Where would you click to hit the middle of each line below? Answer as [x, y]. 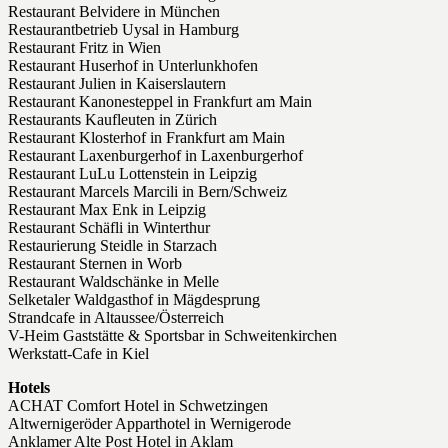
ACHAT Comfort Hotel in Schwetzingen [138, 406]
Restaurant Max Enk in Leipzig [107, 210]
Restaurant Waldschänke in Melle [113, 282]
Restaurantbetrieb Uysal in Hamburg [123, 30]
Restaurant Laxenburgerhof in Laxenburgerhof [155, 156]
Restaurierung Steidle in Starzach [112, 246]
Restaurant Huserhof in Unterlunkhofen [133, 66]
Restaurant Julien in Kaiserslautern [117, 84]
